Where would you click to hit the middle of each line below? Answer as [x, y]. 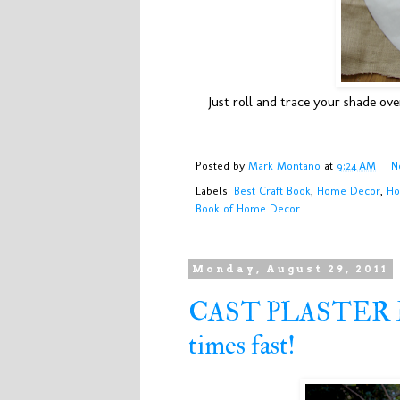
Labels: [215, 190]
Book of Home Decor [248, 208]
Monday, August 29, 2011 [291, 269]
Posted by [222, 166]
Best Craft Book [272, 190]
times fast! [242, 346]
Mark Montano [284, 166]
